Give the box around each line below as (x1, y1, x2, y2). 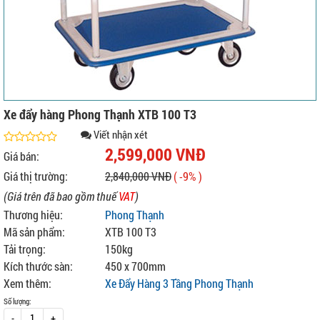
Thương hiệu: (4, 207, 63, 222)
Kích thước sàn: (4, 259, 73, 274)
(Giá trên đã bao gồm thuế (4, 189, 119, 204)
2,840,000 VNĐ (105, 169, 171, 184)
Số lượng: (4, 296, 31, 306)
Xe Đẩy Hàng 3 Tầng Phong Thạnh (105, 276, 254, 291)
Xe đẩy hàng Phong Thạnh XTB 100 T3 (4, 106, 196, 123)
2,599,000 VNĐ (105, 143, 206, 166)
